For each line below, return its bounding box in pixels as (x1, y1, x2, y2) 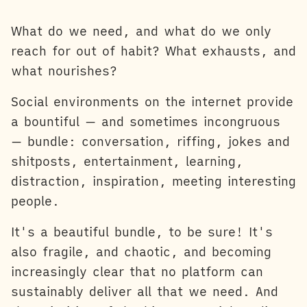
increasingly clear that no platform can (11, 263, 263, 280)
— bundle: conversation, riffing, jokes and (11, 133, 290, 149)
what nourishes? (11, 62, 117, 79)
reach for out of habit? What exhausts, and (11, 42, 296, 59)
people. (11, 193, 60, 209)
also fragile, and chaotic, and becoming (11, 243, 271, 260)
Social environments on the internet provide (11, 93, 293, 110)
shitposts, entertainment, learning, (11, 153, 243, 169)
